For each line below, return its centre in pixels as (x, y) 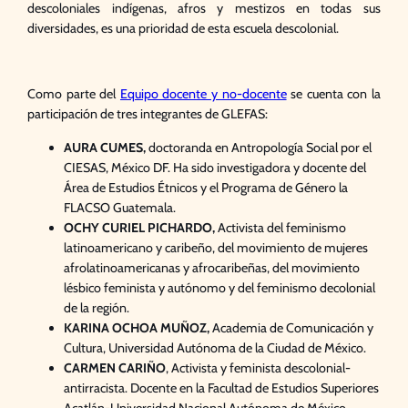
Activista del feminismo (282, 227)
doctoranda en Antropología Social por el (260, 147)
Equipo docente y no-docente (203, 94)
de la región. (97, 307)
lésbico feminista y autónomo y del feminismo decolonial (220, 287)
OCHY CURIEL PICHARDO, (141, 227)
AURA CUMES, (107, 147)
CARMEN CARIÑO (115, 367)
